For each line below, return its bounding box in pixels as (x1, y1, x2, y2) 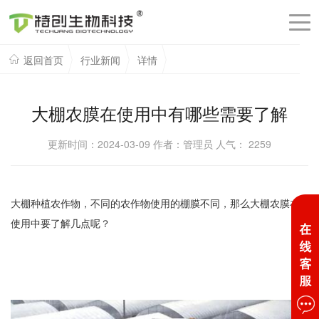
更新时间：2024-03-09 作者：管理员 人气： (48, 137, 249, 151)
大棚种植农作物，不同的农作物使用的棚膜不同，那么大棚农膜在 (11, 196, 300, 210)
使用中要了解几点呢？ (11, 216, 110, 230)
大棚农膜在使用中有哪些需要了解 (31, 100, 288, 125)
